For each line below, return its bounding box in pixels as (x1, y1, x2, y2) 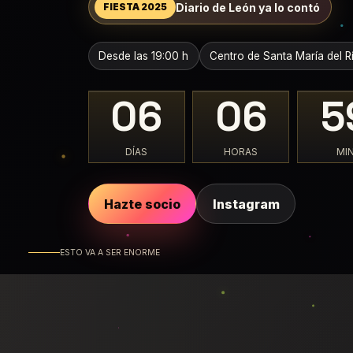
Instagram (212, 195, 280, 212)
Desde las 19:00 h (98, 49, 189, 62)
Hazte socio (104, 195, 181, 212)
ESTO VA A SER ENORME (60, 247, 160, 258)
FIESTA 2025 (102, 2, 167, 13)
